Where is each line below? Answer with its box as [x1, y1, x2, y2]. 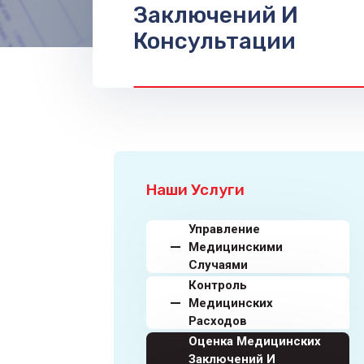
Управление [188, 221, 260, 236]
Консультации [133, 28, 296, 54]
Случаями [188, 257, 248, 272]
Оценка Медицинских [188, 333, 321, 349]
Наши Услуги [146, 180, 245, 199]
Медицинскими [188, 239, 283, 254]
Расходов [188, 313, 247, 328]
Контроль [188, 277, 247, 292]
